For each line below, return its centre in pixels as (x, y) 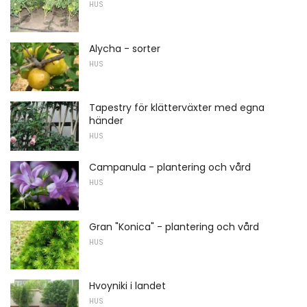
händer (106, 121)
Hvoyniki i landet (127, 286)
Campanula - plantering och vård (170, 167)
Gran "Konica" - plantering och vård (174, 226)
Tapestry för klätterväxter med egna (177, 108)
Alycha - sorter (125, 48)
